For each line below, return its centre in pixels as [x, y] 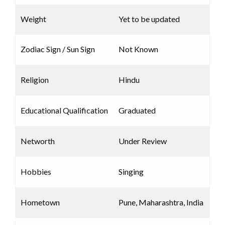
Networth [38, 141]
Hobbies [36, 172]
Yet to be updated [149, 19]
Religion [35, 80]
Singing [131, 172]
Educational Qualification [64, 110]
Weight [33, 19]
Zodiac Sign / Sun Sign [58, 49]
